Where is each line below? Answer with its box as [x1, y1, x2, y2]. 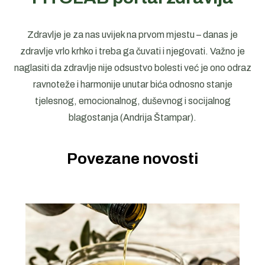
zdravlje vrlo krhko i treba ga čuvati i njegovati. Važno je [20, 46, 245, 56]
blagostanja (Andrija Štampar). [69, 112, 196, 122]
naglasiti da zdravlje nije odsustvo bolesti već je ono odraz [14, 63, 251, 73]
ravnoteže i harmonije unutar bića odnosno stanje [33, 79, 232, 89]
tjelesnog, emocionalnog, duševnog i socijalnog [34, 96, 231, 106]
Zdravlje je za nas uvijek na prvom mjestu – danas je [27, 30, 238, 40]
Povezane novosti [67, 150, 198, 167]
